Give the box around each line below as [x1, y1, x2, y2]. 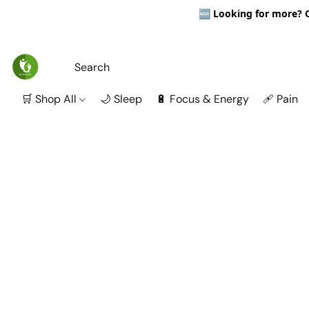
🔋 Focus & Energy [156, 92, 250, 106]
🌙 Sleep [100, 92, 143, 106]
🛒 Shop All [21, 92, 79, 106]
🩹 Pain [263, 92, 299, 106]
